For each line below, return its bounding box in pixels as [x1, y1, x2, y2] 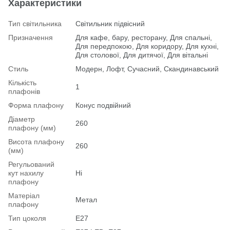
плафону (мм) [8, 123, 56, 132]
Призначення [8, 33, 53, 42]
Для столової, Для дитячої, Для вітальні [75, 50, 208, 59]
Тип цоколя [8, 214, 46, 222]
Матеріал [8, 191, 40, 200]
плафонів [8, 87, 40, 95]
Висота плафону [8, 137, 64, 146]
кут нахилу [8, 168, 44, 177]
